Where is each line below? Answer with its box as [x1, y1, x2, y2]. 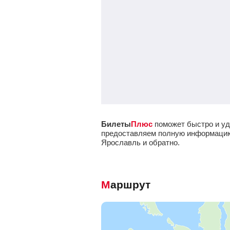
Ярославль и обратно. [101, 138, 180, 147]
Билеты [101, 120, 131, 128]
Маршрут [110, 179, 150, 190]
